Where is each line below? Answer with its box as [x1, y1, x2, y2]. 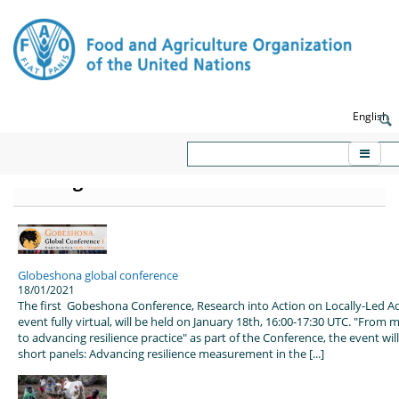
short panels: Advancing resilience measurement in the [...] [18, 346, 324, 362]
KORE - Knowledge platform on [27, 144, 296, 169]
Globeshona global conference [18, 267, 178, 284]
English [353, 108, 388, 123]
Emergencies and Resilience [27, 167, 271, 192]
